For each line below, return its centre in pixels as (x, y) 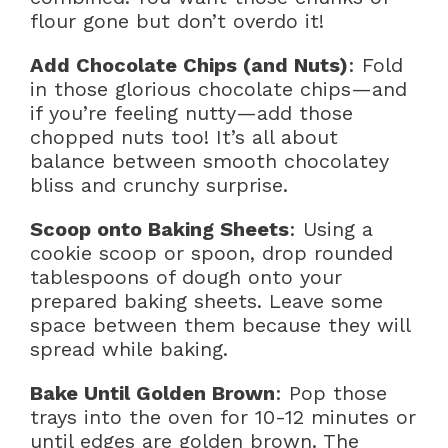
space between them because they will (220, 325)
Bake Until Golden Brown (152, 393)
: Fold (375, 65)
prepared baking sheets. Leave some (206, 301)
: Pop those (331, 393)
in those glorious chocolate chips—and (218, 89)
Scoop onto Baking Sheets (159, 229)
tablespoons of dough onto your (186, 277)
